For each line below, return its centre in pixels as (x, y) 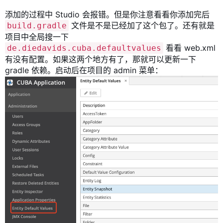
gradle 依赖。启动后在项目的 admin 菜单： (84, 70)
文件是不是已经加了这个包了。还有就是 (142, 25)
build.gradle (37, 25)
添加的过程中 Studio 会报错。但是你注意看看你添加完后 (107, 14)
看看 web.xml (189, 48)
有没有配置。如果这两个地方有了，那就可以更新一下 (101, 59)
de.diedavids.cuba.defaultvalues (84, 48)
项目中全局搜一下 (37, 37)
